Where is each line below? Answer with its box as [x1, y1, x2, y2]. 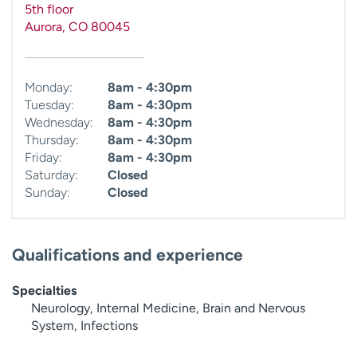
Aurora [25, 18, 62, 34]
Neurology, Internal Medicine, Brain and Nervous [31, 300, 305, 316]
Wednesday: [25, 114, 93, 130]
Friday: [25, 149, 62, 165]
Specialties [12, 282, 76, 298]
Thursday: [25, 131, 79, 147]
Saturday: [25, 167, 78, 182]
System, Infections [31, 317, 138, 333]
